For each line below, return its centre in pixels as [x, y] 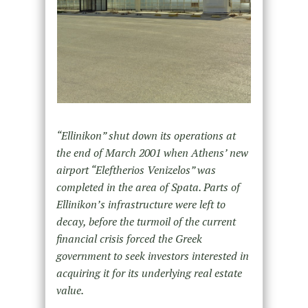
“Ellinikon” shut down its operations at [146, 136]
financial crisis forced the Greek [129, 239]
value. [70, 290]
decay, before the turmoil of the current [146, 222]
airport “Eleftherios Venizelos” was [136, 170]
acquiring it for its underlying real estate [149, 273]
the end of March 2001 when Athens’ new [152, 153]
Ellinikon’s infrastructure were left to [141, 205]
